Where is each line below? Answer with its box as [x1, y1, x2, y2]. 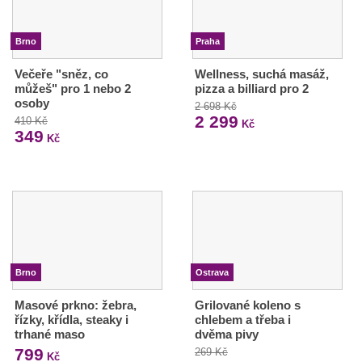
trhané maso [15, 326, 85, 341]
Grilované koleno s [194, 297, 301, 312]
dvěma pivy [194, 326, 259, 341]
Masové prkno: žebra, [15, 297, 137, 312]
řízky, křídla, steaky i [15, 312, 128, 326]
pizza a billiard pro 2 [194, 82, 309, 95]
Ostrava [195, 267, 229, 277]
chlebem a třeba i [194, 312, 291, 326]
